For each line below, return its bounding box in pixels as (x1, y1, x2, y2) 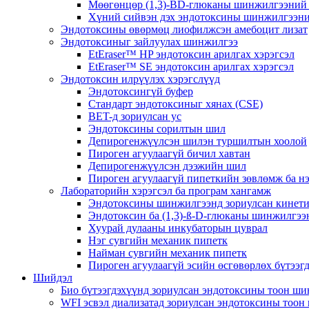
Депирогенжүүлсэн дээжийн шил (88, 160, 246, 172)
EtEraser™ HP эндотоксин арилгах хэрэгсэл (88, 48, 295, 60)
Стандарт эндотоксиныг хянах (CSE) (88, 98, 263, 110)
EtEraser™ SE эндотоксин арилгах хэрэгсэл (88, 61, 294, 72)
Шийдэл (33, 272, 72, 283)
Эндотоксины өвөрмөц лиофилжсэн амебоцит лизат (61, 23, 308, 35)
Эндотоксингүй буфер (88, 86, 193, 97)
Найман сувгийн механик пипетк (88, 247, 247, 259)
